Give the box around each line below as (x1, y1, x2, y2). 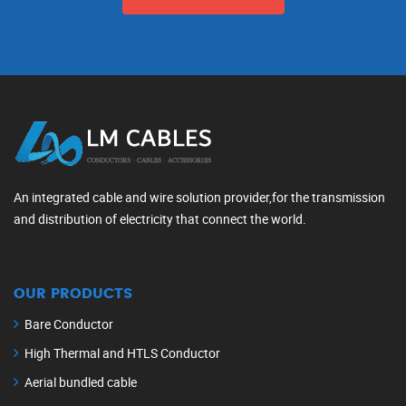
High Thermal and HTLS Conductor (24, 344, 220, 362)
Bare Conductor (24, 315, 113, 333)
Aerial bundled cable (24, 373, 137, 391)
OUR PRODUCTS (14, 286, 132, 302)
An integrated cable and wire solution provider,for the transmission (14, 188, 385, 207)
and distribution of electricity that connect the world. (14, 210, 306, 228)
